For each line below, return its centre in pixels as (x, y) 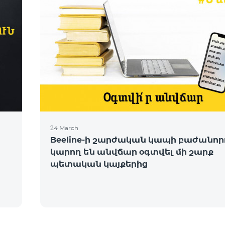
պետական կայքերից (99, 164)
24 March (64, 128)
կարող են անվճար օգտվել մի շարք (132, 152)
